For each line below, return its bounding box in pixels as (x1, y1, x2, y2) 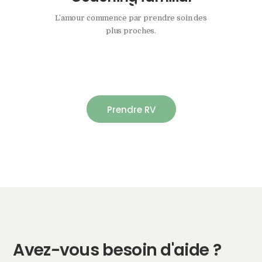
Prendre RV (106, 103, 156, 116)
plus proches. (105, 26, 157, 36)
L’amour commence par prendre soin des (54, 13, 208, 23)
